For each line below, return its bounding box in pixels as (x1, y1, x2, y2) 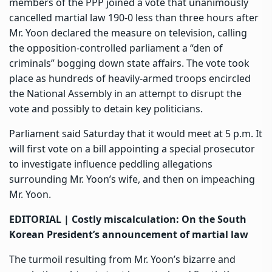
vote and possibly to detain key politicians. (9, 101, 203, 115)
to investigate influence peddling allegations (9, 157, 212, 171)
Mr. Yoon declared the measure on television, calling (9, 25, 247, 39)
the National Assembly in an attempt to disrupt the (9, 86, 242, 100)
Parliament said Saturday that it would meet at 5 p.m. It (9, 126, 262, 140)
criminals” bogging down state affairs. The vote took (9, 56, 250, 70)
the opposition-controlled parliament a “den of (9, 41, 223, 55)
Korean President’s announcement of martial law (9, 227, 248, 241)
